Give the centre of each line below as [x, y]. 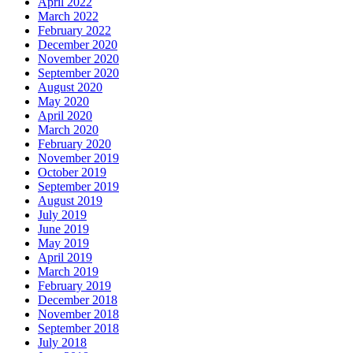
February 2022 [74, 30]
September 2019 [78, 186]
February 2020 [74, 143]
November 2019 [78, 158]
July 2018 [62, 342]
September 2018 [78, 328]
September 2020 [78, 72]
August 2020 [70, 87]
